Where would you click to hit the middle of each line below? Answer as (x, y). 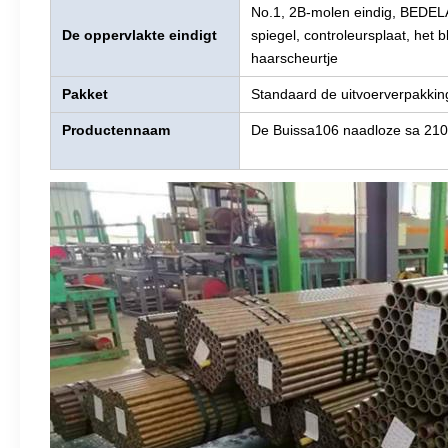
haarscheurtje (294, 58)
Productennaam (116, 130)
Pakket (85, 94)
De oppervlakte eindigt (139, 35)
